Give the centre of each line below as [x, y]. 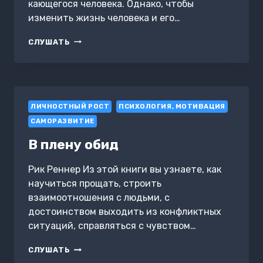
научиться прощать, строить [95, 184]
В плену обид [73, 145]
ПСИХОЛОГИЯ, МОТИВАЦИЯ [172, 106]
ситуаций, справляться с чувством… [112, 226]
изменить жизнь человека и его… [104, 18]
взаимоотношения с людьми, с [99, 198]
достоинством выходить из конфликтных [125, 212]
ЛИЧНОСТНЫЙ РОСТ [70, 106]
